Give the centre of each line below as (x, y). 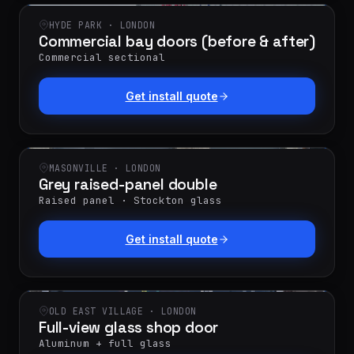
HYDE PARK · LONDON (102, 25)
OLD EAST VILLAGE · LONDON (123, 311)
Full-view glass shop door (129, 328)
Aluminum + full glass (105, 343)
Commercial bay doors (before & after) (177, 41)
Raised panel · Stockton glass (130, 200)
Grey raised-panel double (128, 185)
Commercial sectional (102, 57)
